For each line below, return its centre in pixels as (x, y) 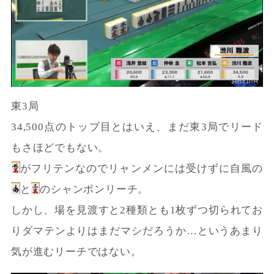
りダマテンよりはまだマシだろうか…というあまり (137, 231)
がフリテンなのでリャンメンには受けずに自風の (142, 168)
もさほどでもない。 (60, 147)
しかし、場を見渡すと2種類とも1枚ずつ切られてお (137, 210)
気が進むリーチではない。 (76, 251)
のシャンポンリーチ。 (94, 189)
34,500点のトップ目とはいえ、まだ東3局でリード (137, 127)
